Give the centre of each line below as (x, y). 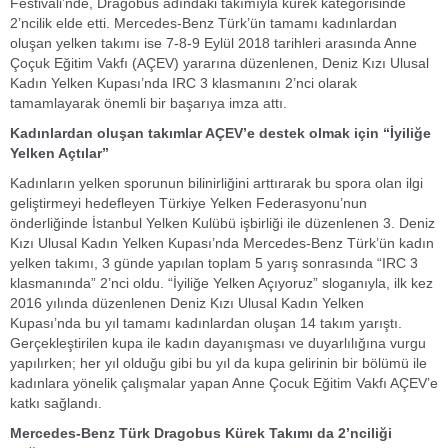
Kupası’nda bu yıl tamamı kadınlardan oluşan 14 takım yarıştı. (206, 323)
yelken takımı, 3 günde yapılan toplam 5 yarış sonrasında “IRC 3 (214, 263)
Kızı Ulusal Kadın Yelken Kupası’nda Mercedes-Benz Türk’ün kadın (222, 243)
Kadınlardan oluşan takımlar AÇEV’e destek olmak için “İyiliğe (220, 133)
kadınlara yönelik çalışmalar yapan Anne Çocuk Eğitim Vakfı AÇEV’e (224, 383)
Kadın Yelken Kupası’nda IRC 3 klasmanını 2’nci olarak (183, 83)
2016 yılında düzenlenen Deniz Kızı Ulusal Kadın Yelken (187, 303)
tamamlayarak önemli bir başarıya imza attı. (148, 103)
